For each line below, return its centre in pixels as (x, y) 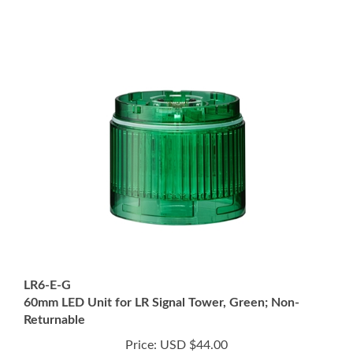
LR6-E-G (47, 267)
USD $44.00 (192, 327)
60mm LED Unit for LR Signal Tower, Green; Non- (162, 284)
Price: (141, 327)
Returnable (54, 302)
